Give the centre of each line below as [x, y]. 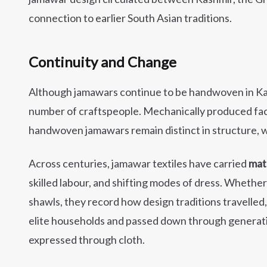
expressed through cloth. [87, 240]
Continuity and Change [103, 62]
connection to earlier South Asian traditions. [130, 18]
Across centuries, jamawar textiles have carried [139, 164]
